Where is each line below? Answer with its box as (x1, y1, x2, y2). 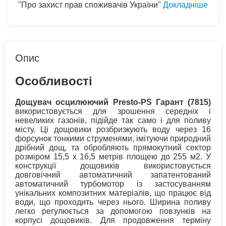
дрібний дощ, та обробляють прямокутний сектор (15, 143, 211, 152)
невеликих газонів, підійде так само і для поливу (15, 116, 211, 125)
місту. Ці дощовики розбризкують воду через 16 (15, 125, 211, 134)
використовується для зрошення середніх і (15, 107, 211, 116)
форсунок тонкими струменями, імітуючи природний (15, 134, 211, 143)
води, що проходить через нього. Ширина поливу (15, 198, 211, 207)
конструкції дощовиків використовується (15, 161, 211, 171)
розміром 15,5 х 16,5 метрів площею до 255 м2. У (15, 152, 211, 161)
